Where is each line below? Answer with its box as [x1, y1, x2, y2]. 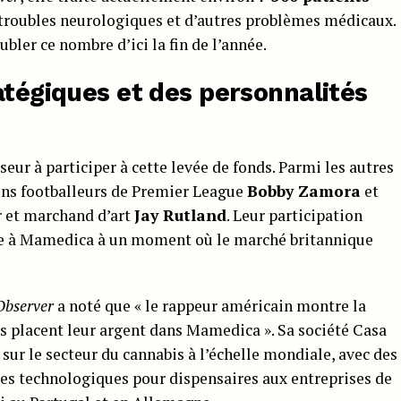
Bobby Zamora [247, 180, 361, 201]
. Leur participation [226, 204, 363, 226]
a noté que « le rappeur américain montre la [54, 294, 366, 316]
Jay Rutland [134, 204, 226, 226]
